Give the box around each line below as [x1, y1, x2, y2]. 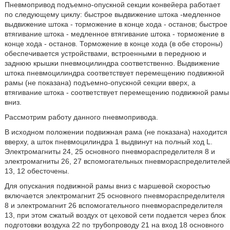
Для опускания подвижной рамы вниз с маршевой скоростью [4, 182, 210, 190]
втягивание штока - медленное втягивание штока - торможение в [4, 30, 224, 39]
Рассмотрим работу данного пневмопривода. [4, 113, 158, 122]
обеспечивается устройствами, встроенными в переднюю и [4, 49, 206, 58]
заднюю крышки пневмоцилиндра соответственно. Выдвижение [4, 59, 220, 68]
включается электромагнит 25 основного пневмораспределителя [4, 191, 225, 200]
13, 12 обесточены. [4, 167, 69, 176]
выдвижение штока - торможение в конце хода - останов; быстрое [4, 20, 227, 29]
